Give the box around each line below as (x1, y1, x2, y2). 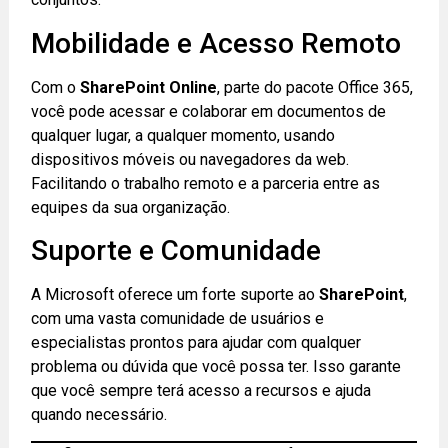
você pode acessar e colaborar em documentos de (31, 101, 387, 121)
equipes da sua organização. (31, 197, 231, 217)
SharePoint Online (80, 77, 218, 97)
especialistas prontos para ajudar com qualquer (31, 333, 362, 353)
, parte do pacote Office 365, (217, 77, 414, 97)
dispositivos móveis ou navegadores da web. (31, 149, 350, 169)
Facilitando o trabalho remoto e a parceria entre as (31, 173, 381, 193)
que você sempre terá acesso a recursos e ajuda (31, 381, 372, 401)
